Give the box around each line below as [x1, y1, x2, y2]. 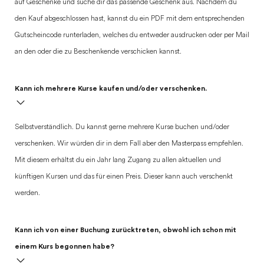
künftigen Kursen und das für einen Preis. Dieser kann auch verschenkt [15, 173, 233, 180]
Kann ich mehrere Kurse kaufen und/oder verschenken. [15, 85, 207, 92]
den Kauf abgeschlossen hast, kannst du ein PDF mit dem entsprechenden [15, 15, 245, 22]
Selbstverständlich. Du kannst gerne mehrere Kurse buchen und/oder [15, 124, 229, 131]
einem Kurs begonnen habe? [15, 243, 114, 250]
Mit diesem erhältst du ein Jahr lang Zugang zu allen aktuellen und [15, 157, 221, 164]
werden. [15, 190, 40, 197]
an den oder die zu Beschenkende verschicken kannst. [15, 48, 181, 55]
